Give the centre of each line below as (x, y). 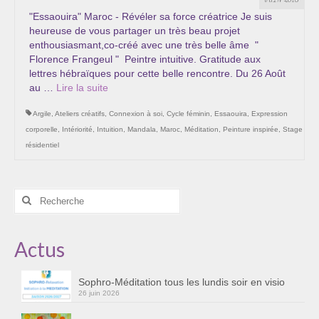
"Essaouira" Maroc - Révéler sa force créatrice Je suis (151, 16)
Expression (270, 113)
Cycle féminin (188, 113)
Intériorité (77, 129)
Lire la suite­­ (82, 87)
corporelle (42, 129)
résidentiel (42, 145)
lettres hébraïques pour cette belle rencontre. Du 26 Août (157, 73)
